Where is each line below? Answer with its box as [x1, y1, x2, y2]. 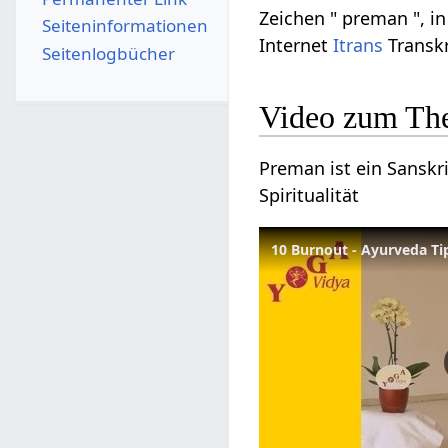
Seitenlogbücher [41, 41, 175, 65]
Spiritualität [259, 183, 360, 208]
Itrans [333, 32, 384, 57]
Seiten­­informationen [41, 14, 208, 38]
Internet [259, 32, 334, 57]
